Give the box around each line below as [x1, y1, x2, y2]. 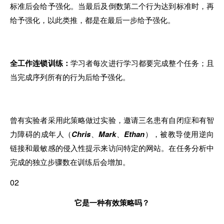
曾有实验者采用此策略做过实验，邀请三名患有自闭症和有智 [10, 114, 214, 125]
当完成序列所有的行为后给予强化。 [10, 71, 130, 82]
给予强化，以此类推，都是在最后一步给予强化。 [10, 14, 175, 25]
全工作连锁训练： [10, 57, 70, 68]
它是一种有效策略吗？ [74, 196, 149, 208]
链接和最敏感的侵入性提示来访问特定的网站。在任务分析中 [10, 142, 214, 153]
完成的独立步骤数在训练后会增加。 [10, 156, 130, 167]
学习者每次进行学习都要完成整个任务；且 [70, 57, 214, 68]
